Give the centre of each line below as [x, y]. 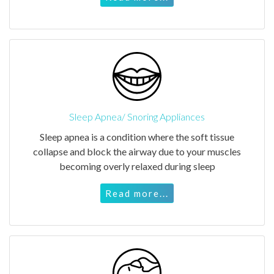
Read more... [137, 193]
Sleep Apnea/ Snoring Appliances [137, 116]
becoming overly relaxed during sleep [137, 166]
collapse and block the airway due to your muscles [137, 151]
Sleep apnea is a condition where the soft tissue [137, 136]
